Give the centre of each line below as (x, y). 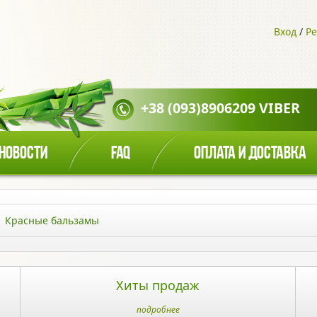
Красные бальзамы (52, 220)
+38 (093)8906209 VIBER (220, 108)
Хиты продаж (158, 285)
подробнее (158, 310)
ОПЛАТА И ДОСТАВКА (250, 154)
